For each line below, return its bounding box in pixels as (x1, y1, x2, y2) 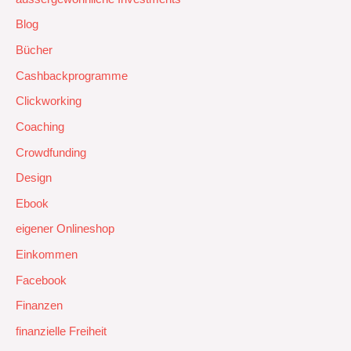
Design (16, 172, 52, 185)
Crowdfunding (16, 146, 86, 159)
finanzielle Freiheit (16, 325, 107, 338)
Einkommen (16, 248, 78, 262)
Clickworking (16, 95, 81, 108)
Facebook (16, 273, 67, 287)
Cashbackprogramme (16, 69, 128, 82)
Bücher (16, 44, 52, 56)
